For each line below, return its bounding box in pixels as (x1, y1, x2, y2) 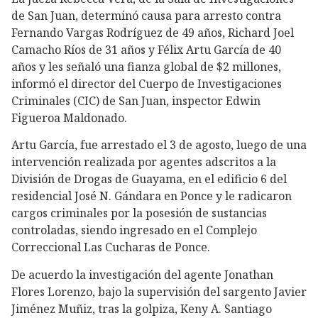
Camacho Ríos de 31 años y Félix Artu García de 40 (11, 41, 281, 57)
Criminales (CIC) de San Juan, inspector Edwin (11, 92, 261, 109)
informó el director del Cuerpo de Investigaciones (11, 75, 282, 92)
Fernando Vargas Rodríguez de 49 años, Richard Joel (11, 24, 294, 40)
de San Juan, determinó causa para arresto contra (11, 7, 281, 23)
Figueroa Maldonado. (11, 109, 127, 126)
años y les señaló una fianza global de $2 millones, (11, 58, 281, 75)
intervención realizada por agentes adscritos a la (11, 154, 276, 170)
